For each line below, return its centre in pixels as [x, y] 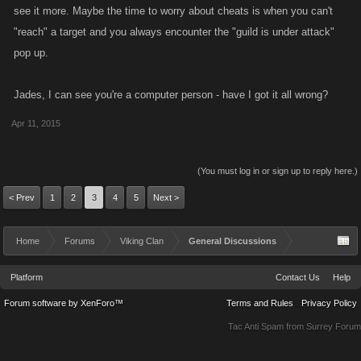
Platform [27, 277]
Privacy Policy [329, 303]
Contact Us [298, 277]
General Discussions [232, 241]
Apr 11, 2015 [36, 123]
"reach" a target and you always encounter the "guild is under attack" [174, 32]
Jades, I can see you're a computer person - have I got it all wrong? [171, 95]
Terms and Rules [260, 303]
